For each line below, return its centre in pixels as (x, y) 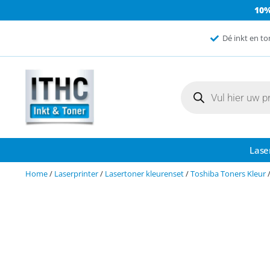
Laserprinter (76, 174)
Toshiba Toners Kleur (228, 174)
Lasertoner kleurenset (144, 174)
